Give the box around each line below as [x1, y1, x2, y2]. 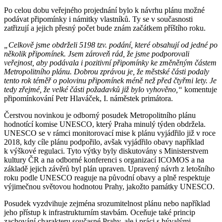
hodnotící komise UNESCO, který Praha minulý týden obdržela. [4, 120, 206, 129]
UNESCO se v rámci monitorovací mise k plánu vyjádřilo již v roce [4, 129, 216, 138]
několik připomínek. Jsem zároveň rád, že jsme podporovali [4, 50, 189, 58]
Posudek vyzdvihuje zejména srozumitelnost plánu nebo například [4, 199, 210, 208]
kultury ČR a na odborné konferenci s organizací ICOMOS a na [4, 156, 204, 165]
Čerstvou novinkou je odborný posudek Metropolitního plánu [4, 111, 196, 120]
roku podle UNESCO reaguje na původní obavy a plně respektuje [4, 173, 210, 182]
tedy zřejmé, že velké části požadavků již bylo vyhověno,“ [4, 85, 182, 94]
